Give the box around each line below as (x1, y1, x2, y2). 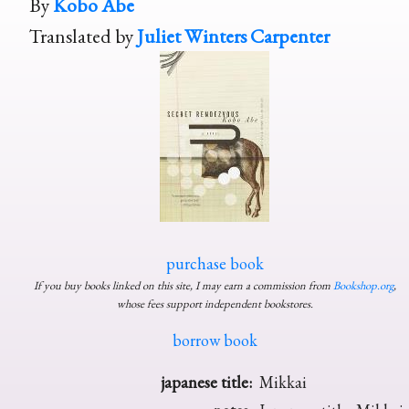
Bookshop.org (332, 278, 393, 294)
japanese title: (161, 372, 252, 393)
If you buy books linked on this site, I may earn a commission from (33, 278, 333, 294)
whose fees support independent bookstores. (116, 296, 313, 312)
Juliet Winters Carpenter (137, 23, 330, 49)
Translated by (29, 23, 137, 49)
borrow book (172, 330, 257, 351)
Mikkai (259, 372, 307, 393)
